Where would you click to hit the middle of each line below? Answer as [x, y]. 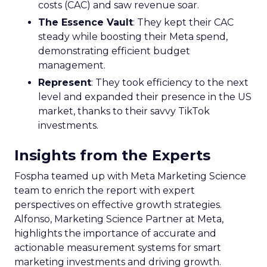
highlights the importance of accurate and [115, 233]
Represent [65, 82]
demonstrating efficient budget [114, 51]
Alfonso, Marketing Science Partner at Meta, [119, 219]
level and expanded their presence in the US [145, 97]
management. [72, 65]
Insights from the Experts [112, 155]
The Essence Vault [86, 22]
